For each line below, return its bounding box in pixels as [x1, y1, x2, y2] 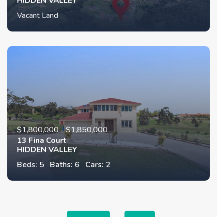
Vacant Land [17, 10, 58, 21]
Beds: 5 [17, 159, 44, 170]
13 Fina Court [17, 135, 66, 146]
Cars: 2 [85, 159, 110, 170]
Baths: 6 [50, 159, 79, 170]
